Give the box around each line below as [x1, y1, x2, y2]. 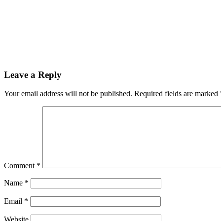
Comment [4, 161, 37, 170]
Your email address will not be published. [4, 89, 132, 98]
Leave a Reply [4, 69, 62, 80]
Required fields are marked [134, 89, 220, 98]
